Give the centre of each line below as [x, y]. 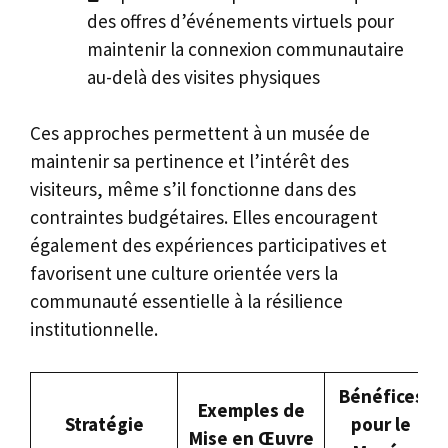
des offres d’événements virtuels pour [240, 20]
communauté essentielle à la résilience [186, 301]
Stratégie [104, 423]
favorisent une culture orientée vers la [184, 273]
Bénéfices [381, 395]
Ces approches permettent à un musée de [200, 133]
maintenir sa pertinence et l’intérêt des [189, 161]
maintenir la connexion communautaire [245, 48]
